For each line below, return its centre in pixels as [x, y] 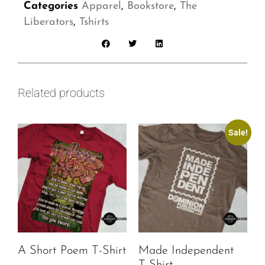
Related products [61, 93]
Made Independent [186, 251]
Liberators [49, 22]
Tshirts [94, 22]
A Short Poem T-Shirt [72, 251]
